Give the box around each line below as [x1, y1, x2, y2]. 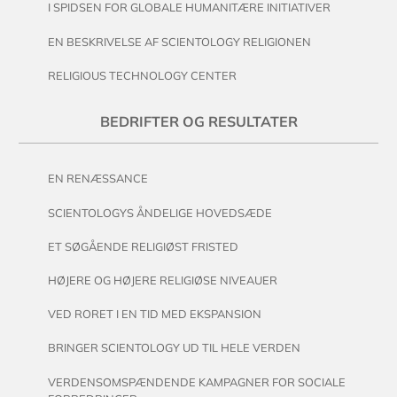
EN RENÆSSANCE [47, 171, 148, 186]
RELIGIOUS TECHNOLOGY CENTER [47, 67, 237, 82]
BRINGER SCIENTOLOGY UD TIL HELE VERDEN [47, 340, 300, 355]
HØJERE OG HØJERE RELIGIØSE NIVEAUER [47, 272, 277, 287]
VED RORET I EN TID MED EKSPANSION [47, 307, 261, 322]
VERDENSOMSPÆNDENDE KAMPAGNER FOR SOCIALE [47, 374, 346, 389]
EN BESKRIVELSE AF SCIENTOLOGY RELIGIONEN [47, 34, 311, 49]
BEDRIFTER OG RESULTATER [99, 113, 298, 131]
